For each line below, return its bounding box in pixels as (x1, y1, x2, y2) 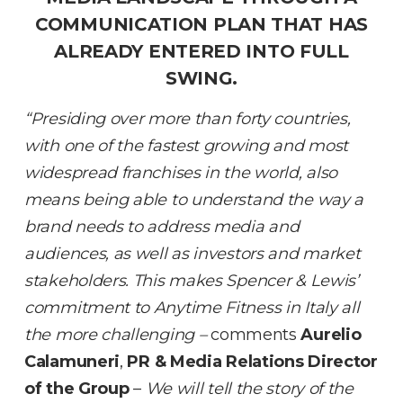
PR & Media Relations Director (127, 351, 378, 372)
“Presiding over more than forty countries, (24, 108, 351, 129)
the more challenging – (24, 324, 211, 345)
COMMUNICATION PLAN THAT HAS (35, 13, 368, 35)
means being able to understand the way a (24, 189, 364, 210)
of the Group (24, 378, 130, 399)
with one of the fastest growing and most (24, 135, 349, 156)
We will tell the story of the (145, 378, 354, 399)
